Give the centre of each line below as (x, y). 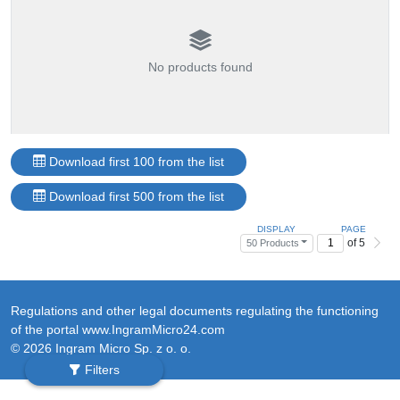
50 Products (272, 242)
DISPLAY (277, 229)
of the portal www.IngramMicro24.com (118, 329)
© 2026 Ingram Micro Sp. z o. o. (101, 348)
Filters (100, 370)
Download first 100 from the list (135, 161)
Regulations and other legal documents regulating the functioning (195, 310)
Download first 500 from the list (135, 196)
